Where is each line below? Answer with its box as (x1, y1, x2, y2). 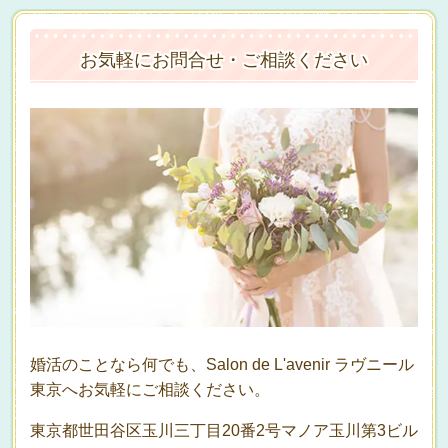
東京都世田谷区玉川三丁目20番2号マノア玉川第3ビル (30, 421, 418, 439)
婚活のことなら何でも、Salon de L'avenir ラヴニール (30, 355, 414, 373)
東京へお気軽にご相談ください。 (30, 380, 270, 398)
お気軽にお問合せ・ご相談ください (80, 50, 368, 71)
